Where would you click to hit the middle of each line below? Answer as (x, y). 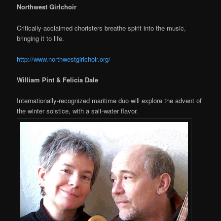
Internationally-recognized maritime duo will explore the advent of (110, 100)
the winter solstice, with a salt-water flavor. (78, 110)
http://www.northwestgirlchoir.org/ (64, 59)
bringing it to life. (41, 38)
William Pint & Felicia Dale (58, 79)
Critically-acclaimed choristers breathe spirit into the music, (102, 28)
